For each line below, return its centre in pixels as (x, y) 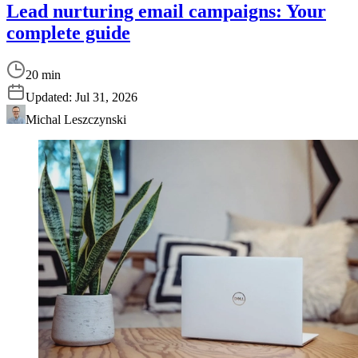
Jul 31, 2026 (106, 97)
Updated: (50, 97)
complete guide (68, 33)
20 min (43, 74)
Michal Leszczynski (76, 119)
